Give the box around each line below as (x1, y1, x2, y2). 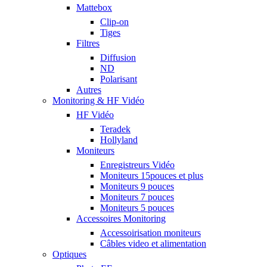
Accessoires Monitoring (76, 213, 166, 223)
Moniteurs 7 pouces (100, 192, 174, 202)
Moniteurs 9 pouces (100, 181, 174, 191)
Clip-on (100, 17, 129, 27)
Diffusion (100, 52, 136, 63)
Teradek (100, 124, 131, 134)
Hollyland (100, 135, 138, 145)
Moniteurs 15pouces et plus (100, 170, 203, 181)
